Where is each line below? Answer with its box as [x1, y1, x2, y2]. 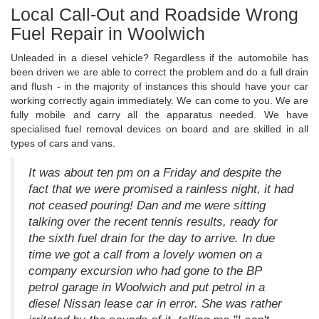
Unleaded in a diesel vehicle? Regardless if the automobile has [11, 52, 308, 64]
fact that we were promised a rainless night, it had [28, 182, 293, 197]
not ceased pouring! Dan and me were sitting [28, 199, 266, 213]
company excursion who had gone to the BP [28, 264, 262, 278]
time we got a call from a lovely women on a [28, 248, 262, 262]
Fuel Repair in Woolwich [11, 23, 205, 44]
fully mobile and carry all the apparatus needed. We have [11, 109, 308, 121]
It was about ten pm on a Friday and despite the [28, 166, 281, 180]
